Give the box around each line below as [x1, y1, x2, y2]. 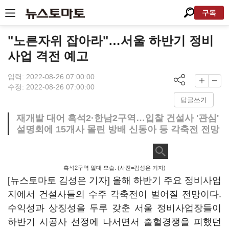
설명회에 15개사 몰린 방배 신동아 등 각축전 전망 [16, 124, 219, 134]
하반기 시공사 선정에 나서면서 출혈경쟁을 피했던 [8, 217, 221, 227]
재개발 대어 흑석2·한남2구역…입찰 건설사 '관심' [16, 113, 219, 123]
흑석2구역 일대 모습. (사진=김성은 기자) [63, 165, 166, 171]
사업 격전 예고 [8, 49, 88, 63]
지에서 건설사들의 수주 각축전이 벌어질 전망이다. [8, 189, 221, 199]
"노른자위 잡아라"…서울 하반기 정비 [8, 34, 214, 48]
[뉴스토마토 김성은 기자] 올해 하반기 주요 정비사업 [8, 175, 221, 186]
